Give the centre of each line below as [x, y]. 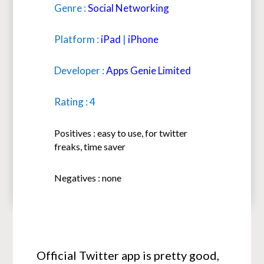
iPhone [143, 39]
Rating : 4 [75, 102]
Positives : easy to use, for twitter [121, 133]
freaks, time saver [90, 147]
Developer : [80, 71]
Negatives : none [88, 178]
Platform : [78, 39]
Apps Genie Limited [149, 71]
